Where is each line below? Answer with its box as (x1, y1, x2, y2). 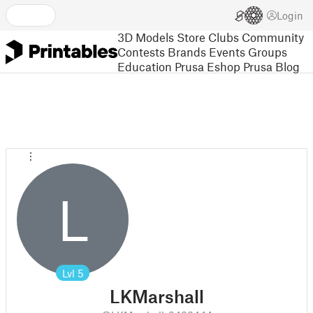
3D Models (117, 29, 174, 44)
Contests (117, 44, 165, 59)
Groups (248, 44, 287, 59)
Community (242, 29, 304, 44)
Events (209, 44, 245, 59)
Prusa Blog (243, 59, 300, 73)
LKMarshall (109, 286, 204, 307)
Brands (168, 44, 206, 59)
